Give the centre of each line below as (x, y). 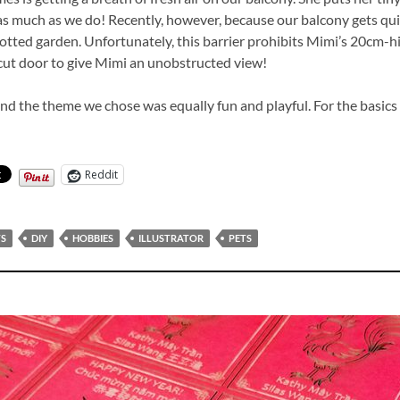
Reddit (101, 175)
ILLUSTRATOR (171, 238)
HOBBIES (93, 238)
